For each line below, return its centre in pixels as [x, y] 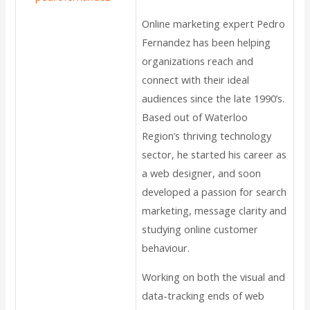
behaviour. [166, 248]
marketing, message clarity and [215, 211]
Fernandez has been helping [207, 43]
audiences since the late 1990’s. [213, 99]
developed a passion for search [215, 192]
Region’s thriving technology [207, 136]
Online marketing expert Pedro [214, 24]
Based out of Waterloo [195, 117]
